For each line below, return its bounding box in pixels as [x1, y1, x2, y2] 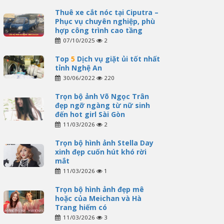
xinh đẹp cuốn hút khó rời [54, 147, 146, 157]
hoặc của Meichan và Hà [54, 193, 141, 203]
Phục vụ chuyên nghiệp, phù [54, 16, 155, 26]
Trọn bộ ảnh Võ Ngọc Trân [54, 91, 149, 101]
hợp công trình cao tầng [54, 25, 142, 35]
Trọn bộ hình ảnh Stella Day [54, 138, 153, 148]
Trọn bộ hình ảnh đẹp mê [54, 184, 144, 194]
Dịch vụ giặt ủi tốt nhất [74, 54, 160, 64]
